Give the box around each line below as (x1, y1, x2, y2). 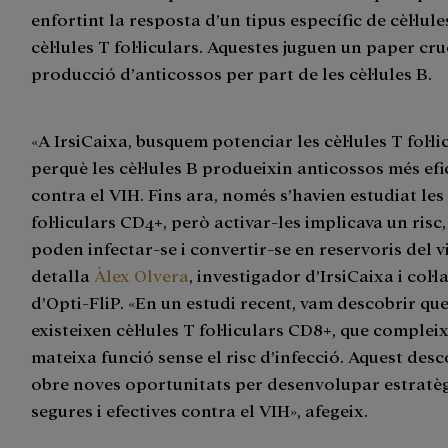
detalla (31, 264, 95, 286)
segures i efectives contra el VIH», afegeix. (31, 399, 369, 421)
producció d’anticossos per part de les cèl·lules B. (31, 62, 433, 84)
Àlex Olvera (94, 264, 190, 286)
